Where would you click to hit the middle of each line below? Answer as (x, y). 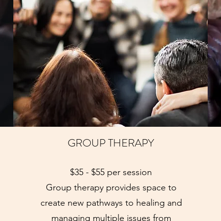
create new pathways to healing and (111, 203)
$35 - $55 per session (111, 172)
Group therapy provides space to (111, 187)
